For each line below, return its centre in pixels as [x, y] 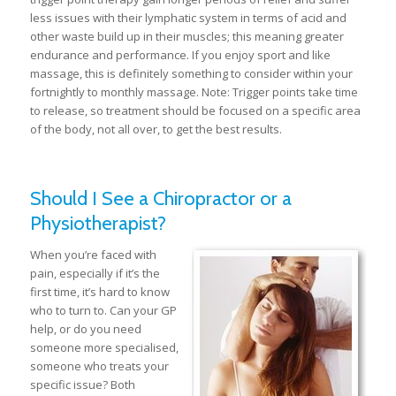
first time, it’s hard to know [99, 291]
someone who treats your [99, 366]
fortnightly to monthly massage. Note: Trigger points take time [194, 91]
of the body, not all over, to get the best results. [156, 129]
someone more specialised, [104, 347]
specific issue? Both [82, 384]
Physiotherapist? [98, 223]
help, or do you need [85, 328]
